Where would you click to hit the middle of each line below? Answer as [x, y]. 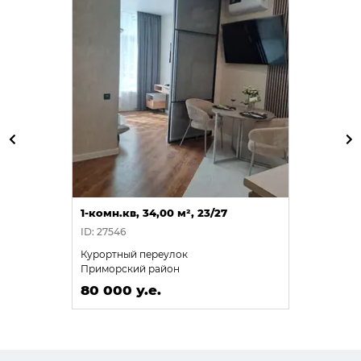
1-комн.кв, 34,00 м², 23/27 [154, 212]
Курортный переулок [134, 254]
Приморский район [130, 268]
